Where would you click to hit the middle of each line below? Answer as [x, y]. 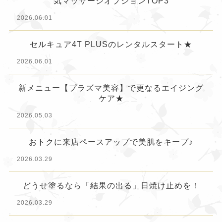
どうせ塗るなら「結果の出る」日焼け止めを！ [111, 185]
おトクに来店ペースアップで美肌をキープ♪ [111, 142]
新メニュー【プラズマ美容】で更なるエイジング [111, 88]
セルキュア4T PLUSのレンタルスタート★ [111, 44]
